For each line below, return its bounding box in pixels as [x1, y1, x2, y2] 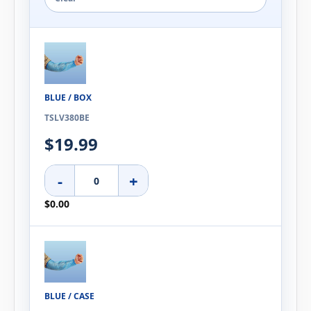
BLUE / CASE [44, 290, 94, 303]
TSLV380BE [44, 112, 90, 124]
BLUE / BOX [44, 92, 92, 104]
